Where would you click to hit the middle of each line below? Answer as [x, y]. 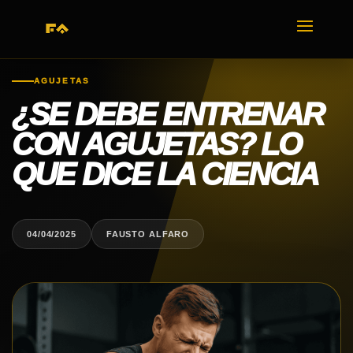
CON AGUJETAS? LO [156, 144]
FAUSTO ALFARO [148, 234]
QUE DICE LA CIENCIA [165, 174]
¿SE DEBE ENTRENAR [168, 114]
